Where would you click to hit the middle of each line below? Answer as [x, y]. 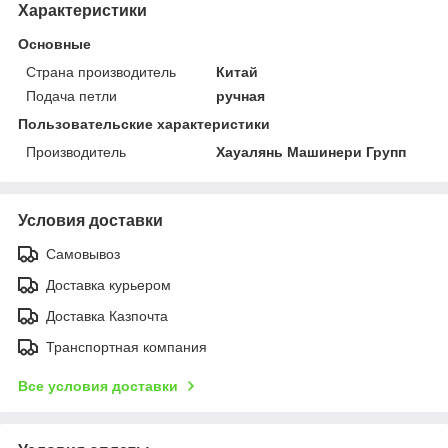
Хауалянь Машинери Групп [311, 151]
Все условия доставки [98, 385]
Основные [54, 43]
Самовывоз [83, 253]
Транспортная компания [126, 346]
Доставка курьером [108, 284]
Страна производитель [101, 71]
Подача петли [71, 95]
